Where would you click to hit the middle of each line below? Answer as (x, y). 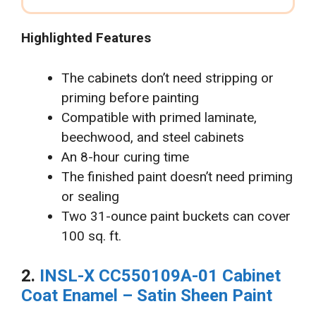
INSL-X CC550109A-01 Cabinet (160, 276)
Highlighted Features (86, 38)
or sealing (90, 196)
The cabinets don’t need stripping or (168, 78)
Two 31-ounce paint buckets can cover (176, 216)
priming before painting (130, 97)
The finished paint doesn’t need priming (177, 176)
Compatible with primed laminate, (159, 117)
